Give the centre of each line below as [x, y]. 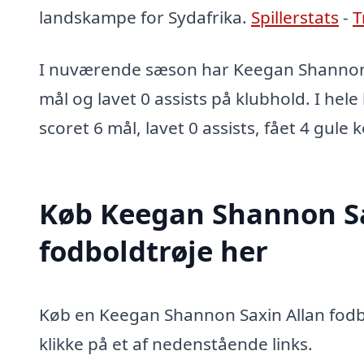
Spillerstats [295, 17]
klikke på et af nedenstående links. [176, 343]
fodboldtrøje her [154, 250]
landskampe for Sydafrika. [145, 17]
